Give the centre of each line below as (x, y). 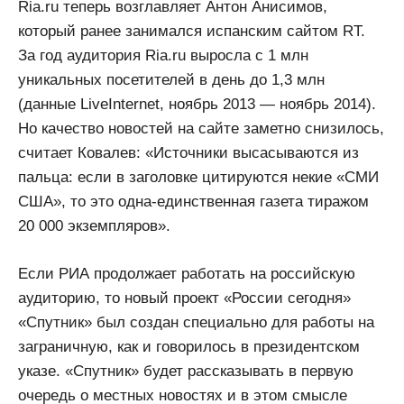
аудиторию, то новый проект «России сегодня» (184, 298)
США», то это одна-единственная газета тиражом (193, 202)
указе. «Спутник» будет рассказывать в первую (186, 371)
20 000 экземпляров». (94, 226)
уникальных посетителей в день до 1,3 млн (171, 80)
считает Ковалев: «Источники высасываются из (188, 153)
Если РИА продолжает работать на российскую (187, 273)
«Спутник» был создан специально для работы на (196, 322)
